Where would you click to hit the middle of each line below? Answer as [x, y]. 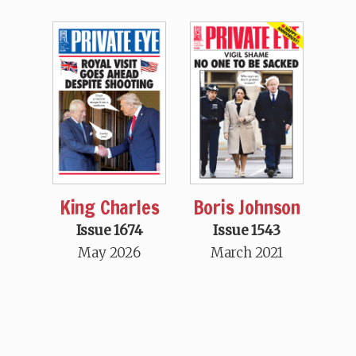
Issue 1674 [109, 230]
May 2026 [109, 252]
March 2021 [246, 252]
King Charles [109, 207]
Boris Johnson [247, 207]
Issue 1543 [247, 230]
